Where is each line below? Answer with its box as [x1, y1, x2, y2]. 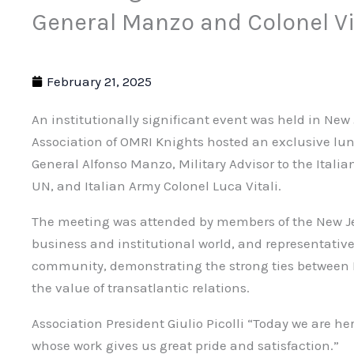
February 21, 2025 [47, 73, 152, 90]
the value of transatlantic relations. [32, 280, 250, 296]
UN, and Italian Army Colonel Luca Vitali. [32, 178, 281, 194]
